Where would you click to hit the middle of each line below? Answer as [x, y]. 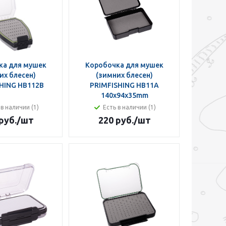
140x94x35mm [124, 95]
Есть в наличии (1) [129, 107]
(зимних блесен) [124, 75]
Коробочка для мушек [124, 65]
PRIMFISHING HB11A [124, 85]
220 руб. [116, 120]
